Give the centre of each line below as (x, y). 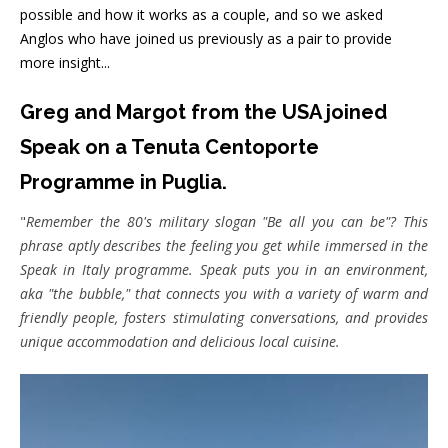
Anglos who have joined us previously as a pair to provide (206, 38)
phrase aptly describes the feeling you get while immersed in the (224, 245)
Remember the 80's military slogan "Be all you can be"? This (227, 221)
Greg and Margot (103, 112)
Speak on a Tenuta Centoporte (169, 147)
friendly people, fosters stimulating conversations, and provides (224, 317)
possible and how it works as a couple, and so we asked (201, 14)
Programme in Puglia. (126, 182)
